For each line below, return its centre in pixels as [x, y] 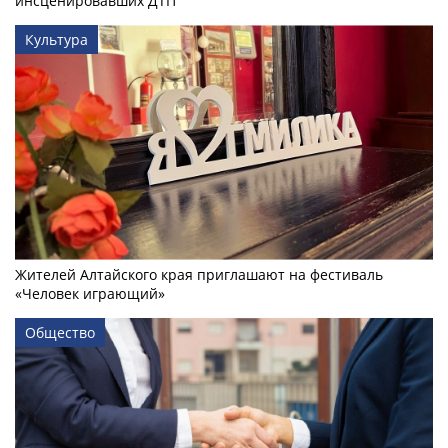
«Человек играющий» [90, 293]
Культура [56, 39]
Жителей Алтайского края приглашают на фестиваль [199, 274]
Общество [60, 332]
